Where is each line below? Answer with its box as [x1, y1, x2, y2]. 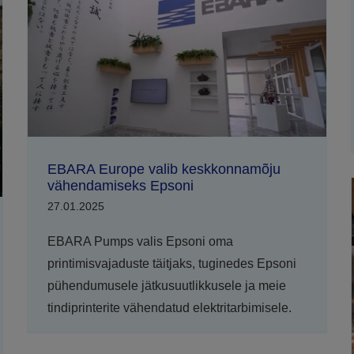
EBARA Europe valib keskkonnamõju [47, 160, 281, 177]
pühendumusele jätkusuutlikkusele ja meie [47, 278, 286, 292]
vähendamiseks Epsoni [47, 177, 194, 194]
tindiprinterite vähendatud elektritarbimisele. [47, 300, 292, 314]
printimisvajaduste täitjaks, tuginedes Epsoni [47, 256, 296, 270]
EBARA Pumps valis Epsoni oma [47, 234, 233, 248]
